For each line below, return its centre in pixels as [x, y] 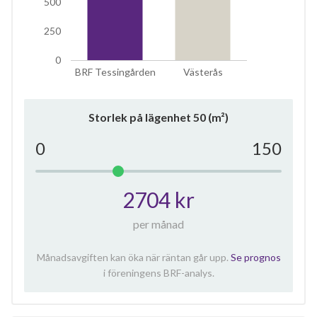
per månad [158, 224]
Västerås [203, 71]
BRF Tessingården [115, 71]
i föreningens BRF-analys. [158, 273]
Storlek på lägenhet [141, 117]
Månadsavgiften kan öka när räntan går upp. [133, 257]
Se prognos [255, 257]
